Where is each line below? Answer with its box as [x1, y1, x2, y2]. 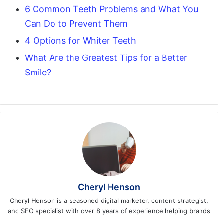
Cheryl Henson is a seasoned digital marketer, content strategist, [10, 197, 208, 205]
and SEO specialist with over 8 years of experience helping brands [8, 207, 210, 215]
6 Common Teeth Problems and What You [25, 4, 198, 15]
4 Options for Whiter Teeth [25, 36, 136, 46]
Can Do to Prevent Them [25, 18, 127, 29]
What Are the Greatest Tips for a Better [25, 53, 187, 63]
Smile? [25, 67, 51, 78]
